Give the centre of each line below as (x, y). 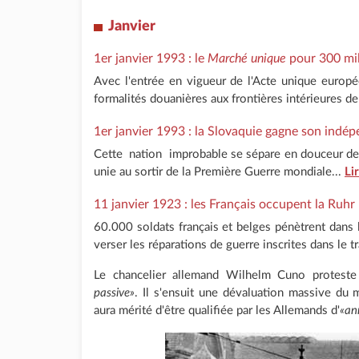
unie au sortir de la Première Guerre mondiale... (219, 171)
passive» (114, 292)
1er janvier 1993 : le (151, 58)
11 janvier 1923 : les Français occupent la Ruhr (224, 204)
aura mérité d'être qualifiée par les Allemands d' (217, 310)
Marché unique (247, 58)
